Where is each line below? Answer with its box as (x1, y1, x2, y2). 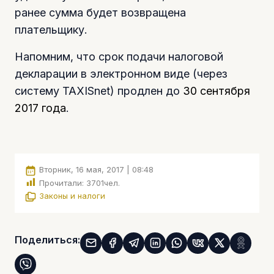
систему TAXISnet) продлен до (15, 84, 183, 98)
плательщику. (15, 23, 87, 37)
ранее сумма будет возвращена (15, 6, 186, 20)
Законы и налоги (39, 191, 105, 201)
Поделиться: (15, 233, 80, 246)
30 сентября (183, 84, 250, 98)
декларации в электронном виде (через (15, 67, 228, 81)
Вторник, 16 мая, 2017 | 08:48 (39, 165, 154, 175)
